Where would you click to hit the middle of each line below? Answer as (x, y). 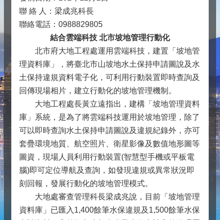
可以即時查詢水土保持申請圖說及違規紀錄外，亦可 (110, 130)
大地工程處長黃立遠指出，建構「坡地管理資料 (110, 104)
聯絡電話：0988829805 (61, 24)
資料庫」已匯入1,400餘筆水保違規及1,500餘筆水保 (110, 210)
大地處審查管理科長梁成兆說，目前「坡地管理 (110, 197)
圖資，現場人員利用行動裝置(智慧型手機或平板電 (107, 157)
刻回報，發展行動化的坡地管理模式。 (86, 183)
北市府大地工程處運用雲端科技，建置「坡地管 (110, 51)
